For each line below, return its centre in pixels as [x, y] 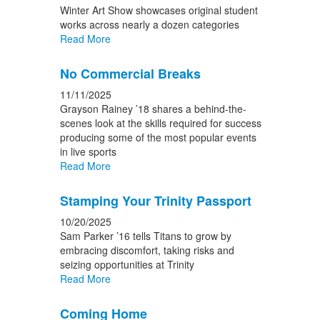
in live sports [88, 151]
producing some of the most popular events [158, 137]
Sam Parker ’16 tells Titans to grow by [145, 236]
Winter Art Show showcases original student [159, 10]
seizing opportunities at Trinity [127, 264]
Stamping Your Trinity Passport [155, 201]
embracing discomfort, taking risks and [147, 250]
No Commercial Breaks [130, 74]
